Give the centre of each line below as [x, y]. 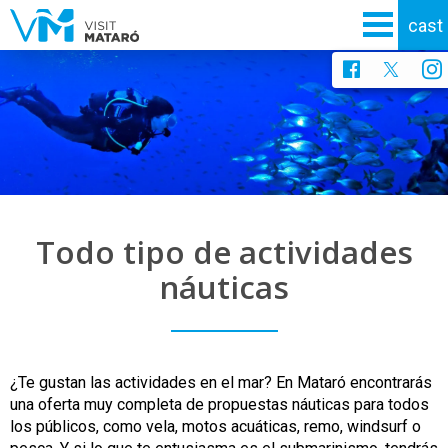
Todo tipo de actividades [224, 251]
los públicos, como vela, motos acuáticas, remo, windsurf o [215, 426]
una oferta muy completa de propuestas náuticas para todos [219, 404]
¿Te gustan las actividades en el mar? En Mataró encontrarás [221, 382]
